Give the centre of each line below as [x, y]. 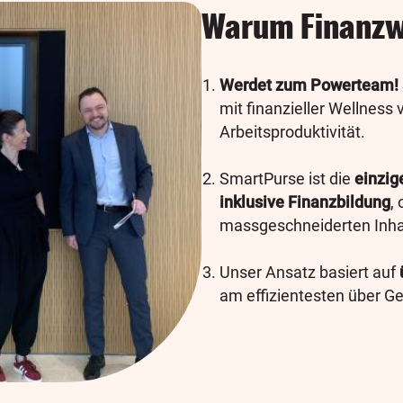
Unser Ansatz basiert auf [309, 272]
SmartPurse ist [274, 179]
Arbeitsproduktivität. [292, 132]
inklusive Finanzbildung [305, 202]
